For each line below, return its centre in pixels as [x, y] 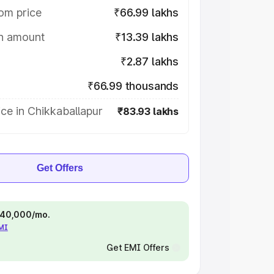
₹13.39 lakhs [147, 37]
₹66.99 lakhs [146, 13]
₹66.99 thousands [133, 86]
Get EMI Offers [138, 247]
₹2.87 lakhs [149, 61]
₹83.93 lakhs [148, 111]
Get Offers [60, 168]
